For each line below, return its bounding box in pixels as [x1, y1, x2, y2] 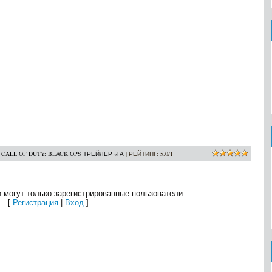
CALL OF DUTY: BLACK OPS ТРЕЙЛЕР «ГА [1, 149, 124, 158]
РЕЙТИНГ [129, 149, 157, 158]
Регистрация [13, 198, 58, 207]
